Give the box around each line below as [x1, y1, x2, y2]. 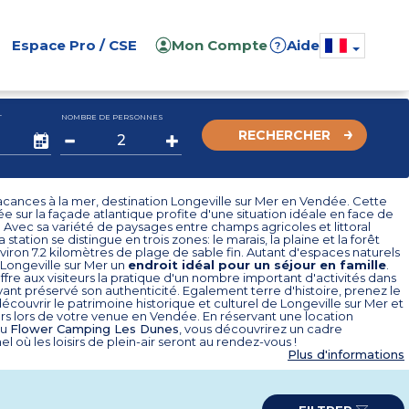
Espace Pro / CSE [12, 37, 137, 54]
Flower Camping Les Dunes [10, 321, 179, 336]
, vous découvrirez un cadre [179, 321, 342, 336]
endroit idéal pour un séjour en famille [128, 257, 386, 272]
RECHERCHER [237, 127, 330, 143]
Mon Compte [172, 37, 268, 54]
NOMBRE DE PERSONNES [61, 112, 164, 121]
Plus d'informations [288, 347, 404, 362]
